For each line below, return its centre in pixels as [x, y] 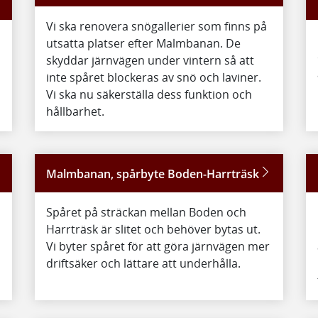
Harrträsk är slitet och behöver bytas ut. [153, 230]
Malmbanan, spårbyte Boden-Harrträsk [152, 174]
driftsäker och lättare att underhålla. [143, 264]
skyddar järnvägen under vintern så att [150, 61]
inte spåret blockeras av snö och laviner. [153, 78]
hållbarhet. [75, 112]
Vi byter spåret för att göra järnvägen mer [158, 247]
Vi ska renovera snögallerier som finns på [156, 27]
